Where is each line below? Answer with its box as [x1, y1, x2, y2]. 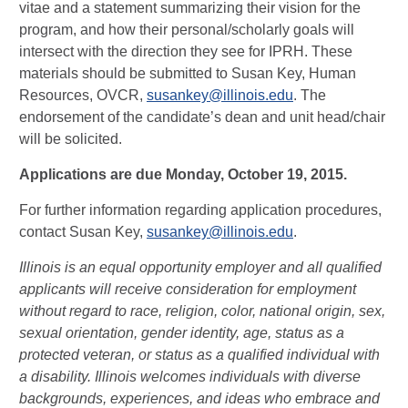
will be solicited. [19, 131, 122, 147]
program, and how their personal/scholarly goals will [19, 22, 354, 37]
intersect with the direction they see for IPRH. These [19, 44, 352, 59]
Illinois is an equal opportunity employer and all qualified [19, 260, 382, 275]
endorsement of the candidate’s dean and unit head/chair [19, 109, 385, 125]
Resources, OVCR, [19, 87, 147, 103]
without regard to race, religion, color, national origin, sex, [19, 303, 385, 319]
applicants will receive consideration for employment [19, 281, 356, 297]
